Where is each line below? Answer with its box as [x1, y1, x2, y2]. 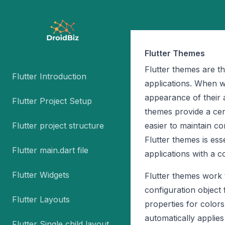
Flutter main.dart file [12, 145, 88, 155]
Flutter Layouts [12, 194, 70, 204]
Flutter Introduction [12, 71, 86, 81]
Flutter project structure [12, 121, 104, 131]
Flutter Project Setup [12, 96, 92, 106]
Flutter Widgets [12, 170, 69, 180]
